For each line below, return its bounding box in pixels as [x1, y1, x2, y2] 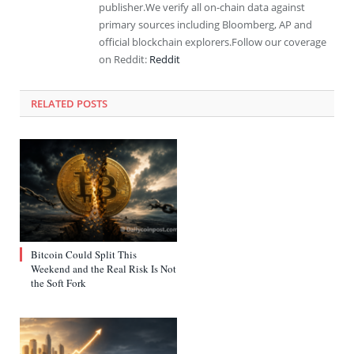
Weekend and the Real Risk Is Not [31, 262, 176, 277]
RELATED [31, 96, 74, 111]
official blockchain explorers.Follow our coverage [99, 35, 326, 50]
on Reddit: [99, 52, 149, 67]
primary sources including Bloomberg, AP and [99, 17, 312, 32]
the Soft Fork [31, 276, 86, 291]
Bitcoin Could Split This [31, 247, 137, 262]
